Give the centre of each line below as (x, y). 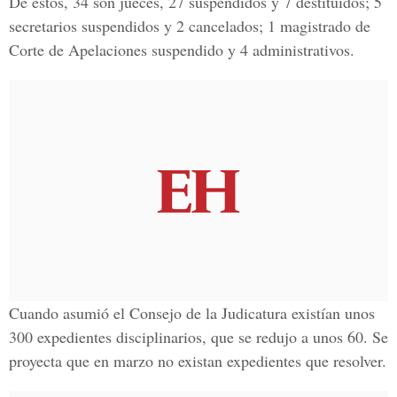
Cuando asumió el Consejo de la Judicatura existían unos (192, 313)
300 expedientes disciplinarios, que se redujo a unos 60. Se (198, 337)
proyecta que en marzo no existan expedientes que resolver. (198, 361)
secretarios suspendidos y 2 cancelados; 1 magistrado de (190, 26)
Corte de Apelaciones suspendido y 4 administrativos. (182, 50)
